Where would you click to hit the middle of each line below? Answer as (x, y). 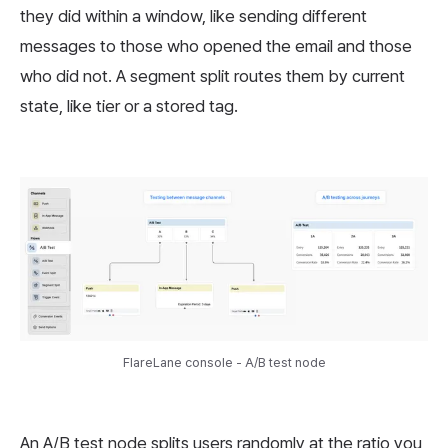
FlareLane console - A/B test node (224, 363)
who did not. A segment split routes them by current (212, 75)
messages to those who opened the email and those (216, 45)
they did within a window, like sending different (193, 15)
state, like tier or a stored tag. (129, 105)
